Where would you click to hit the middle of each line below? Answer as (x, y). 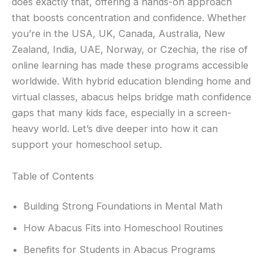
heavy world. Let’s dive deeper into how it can (115, 129)
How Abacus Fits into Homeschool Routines (123, 228)
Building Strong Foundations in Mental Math (123, 206)
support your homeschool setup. (87, 145)
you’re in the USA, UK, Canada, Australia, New (118, 34)
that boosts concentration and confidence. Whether (129, 18)
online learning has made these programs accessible (130, 65)
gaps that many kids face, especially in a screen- (122, 113)
